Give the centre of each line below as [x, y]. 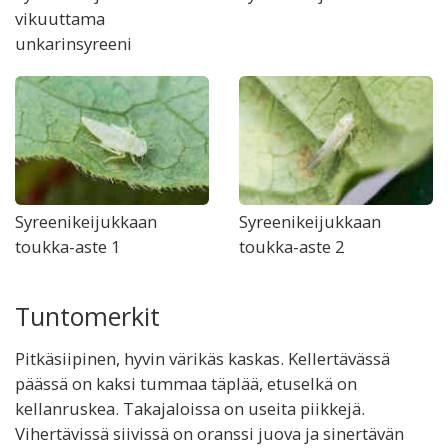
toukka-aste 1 [68, 246]
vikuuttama [60, 18]
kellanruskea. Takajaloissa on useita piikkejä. [190, 408]
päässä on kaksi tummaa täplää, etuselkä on [186, 383]
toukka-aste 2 [292, 246]
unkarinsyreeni [73, 43]
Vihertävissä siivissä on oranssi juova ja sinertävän [209, 433]
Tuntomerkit [87, 316]
